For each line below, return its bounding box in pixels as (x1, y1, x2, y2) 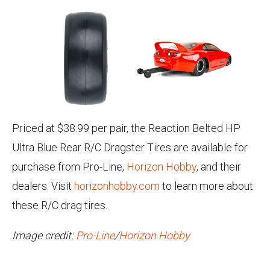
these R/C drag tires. (12, 199, 107, 212)
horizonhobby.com (74, 180, 160, 192)
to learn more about (160, 180, 253, 192)
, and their (196, 160, 241, 173)
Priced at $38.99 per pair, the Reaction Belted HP (12, 122, 240, 134)
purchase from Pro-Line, (12, 160, 127, 173)
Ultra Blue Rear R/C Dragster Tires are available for (12, 141, 248, 154)
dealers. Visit (12, 180, 74, 192)
